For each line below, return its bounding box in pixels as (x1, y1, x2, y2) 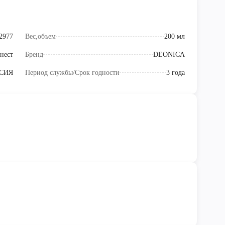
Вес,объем (25, 33, 56, 41)
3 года (166, 69, 185, 77)
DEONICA (153, 51, 185, 59)
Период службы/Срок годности (25, 69, 120, 77)
